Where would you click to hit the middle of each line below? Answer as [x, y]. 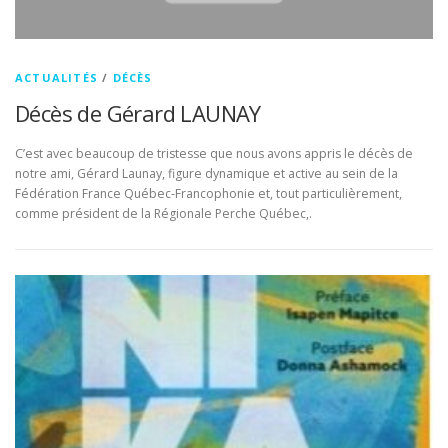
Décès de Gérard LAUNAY [138, 113]
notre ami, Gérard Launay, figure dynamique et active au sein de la [206, 173]
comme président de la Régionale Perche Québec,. [163, 213]
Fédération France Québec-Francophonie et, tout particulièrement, [208, 193]
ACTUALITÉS [56, 78]
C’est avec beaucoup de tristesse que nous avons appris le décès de [214, 153]
